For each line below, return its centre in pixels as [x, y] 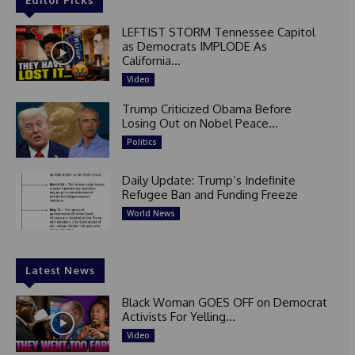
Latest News [60, 271]
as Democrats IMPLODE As [194, 46]
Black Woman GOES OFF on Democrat [224, 303]
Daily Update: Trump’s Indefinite [208, 181]
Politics [141, 141]
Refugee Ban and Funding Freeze [210, 195]
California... [151, 60]
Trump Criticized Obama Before [206, 109]
